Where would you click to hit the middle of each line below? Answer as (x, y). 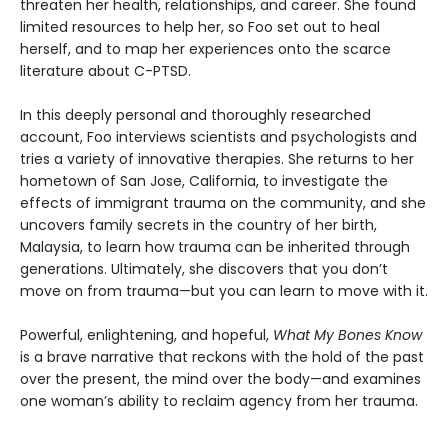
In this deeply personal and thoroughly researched (195, 115)
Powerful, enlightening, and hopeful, (144, 335)
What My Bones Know (345, 335)
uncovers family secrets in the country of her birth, (198, 225)
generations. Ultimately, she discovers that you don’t (204, 269)
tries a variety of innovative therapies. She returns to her (217, 159)
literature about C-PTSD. (105, 71)
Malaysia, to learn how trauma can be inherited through (215, 247)
